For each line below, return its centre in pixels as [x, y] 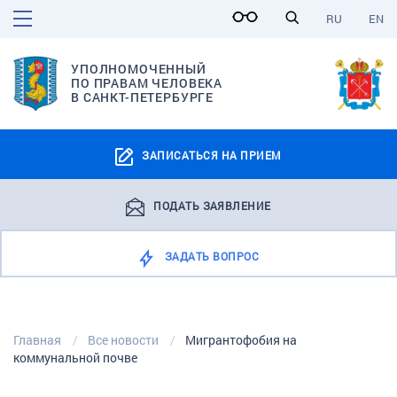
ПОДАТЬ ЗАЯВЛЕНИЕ [212, 205]
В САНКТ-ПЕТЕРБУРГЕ [143, 97]
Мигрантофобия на [241, 339]
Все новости [123, 339]
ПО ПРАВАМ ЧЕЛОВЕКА [147, 83]
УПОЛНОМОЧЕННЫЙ [139, 69]
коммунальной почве [75, 357]
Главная [37, 339]
